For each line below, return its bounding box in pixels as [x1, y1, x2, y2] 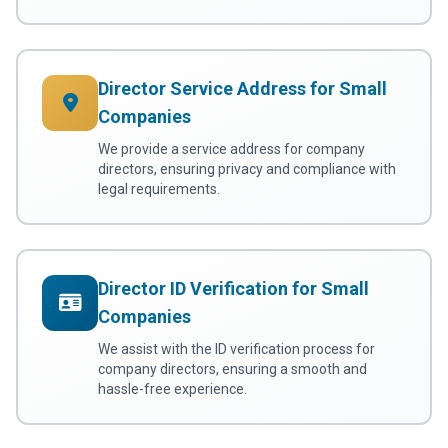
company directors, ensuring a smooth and [98, 361, 367, 378]
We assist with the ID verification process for [98, 341, 375, 358]
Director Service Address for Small [98, 78, 387, 100]
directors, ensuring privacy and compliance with [98, 161, 396, 178]
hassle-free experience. [98, 381, 247, 398]
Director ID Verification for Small [98, 278, 369, 300]
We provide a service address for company [98, 141, 365, 158]
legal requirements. [98, 181, 220, 198]
